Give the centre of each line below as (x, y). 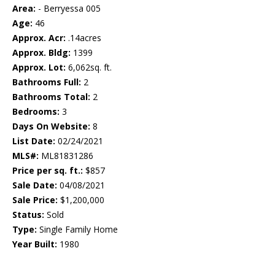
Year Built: (35, 244)
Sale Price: (35, 200)
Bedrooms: (36, 112)
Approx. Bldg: (41, 53)
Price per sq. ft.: (48, 171)
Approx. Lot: (39, 68)
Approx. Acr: (39, 38)
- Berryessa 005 (68, 9)
